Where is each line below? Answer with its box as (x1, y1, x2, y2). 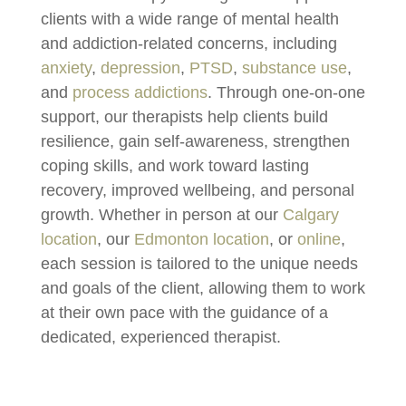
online (296, 229, 341, 248)
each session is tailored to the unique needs (40, 254, 358, 273)
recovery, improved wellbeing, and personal (40, 180, 354, 199)
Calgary (282, 205, 339, 224)
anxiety (40, 58, 92, 77)
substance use (241, 58, 347, 77)
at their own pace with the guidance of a (40, 303, 328, 322)
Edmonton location (133, 229, 269, 248)
